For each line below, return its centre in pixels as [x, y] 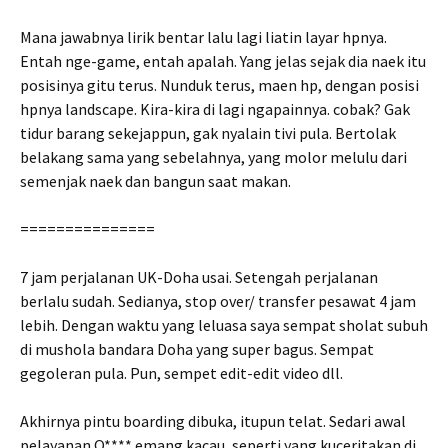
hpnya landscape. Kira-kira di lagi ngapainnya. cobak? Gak [215, 109]
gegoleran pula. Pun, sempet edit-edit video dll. [183, 373]
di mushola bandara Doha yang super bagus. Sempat [197, 349]
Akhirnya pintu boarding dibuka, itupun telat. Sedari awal [213, 421]
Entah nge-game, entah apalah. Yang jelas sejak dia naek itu [223, 61]
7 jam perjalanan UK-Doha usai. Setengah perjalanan [199, 277]
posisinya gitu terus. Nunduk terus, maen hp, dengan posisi [219, 85]
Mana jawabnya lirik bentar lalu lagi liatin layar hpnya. [203, 37]
